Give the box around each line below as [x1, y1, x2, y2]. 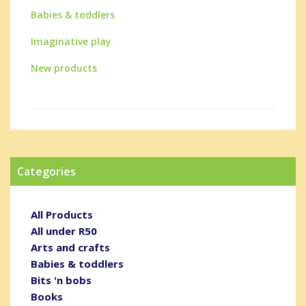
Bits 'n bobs [31, 273, 92, 287]
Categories [17, 163, 76, 179]
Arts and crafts [31, 240, 110, 254]
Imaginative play [31, 34, 111, 48]
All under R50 [31, 223, 97, 238]
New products [31, 61, 97, 74]
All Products [31, 207, 93, 221]
